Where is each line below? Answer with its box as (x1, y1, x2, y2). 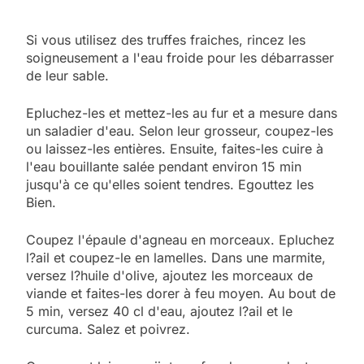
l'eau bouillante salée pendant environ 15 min (26, 158, 301, 175)
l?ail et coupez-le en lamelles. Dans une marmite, (26, 249, 326, 266)
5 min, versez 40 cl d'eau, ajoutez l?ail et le (26, 302, 292, 319)
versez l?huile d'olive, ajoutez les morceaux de (26, 266, 313, 284)
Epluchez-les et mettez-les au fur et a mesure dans (26, 104, 337, 121)
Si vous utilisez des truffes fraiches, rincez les (26, 31, 305, 48)
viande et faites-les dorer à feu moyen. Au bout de (26, 284, 336, 301)
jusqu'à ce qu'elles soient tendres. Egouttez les (26, 175, 314, 193)
